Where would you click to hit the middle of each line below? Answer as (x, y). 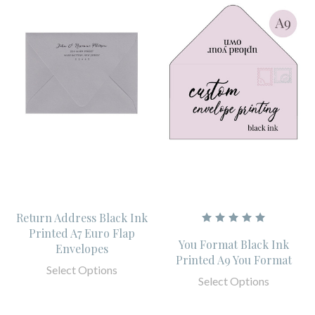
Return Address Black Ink (82, 218)
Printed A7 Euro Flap (82, 233)
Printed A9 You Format (233, 260)
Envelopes (82, 249)
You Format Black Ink (233, 245)
